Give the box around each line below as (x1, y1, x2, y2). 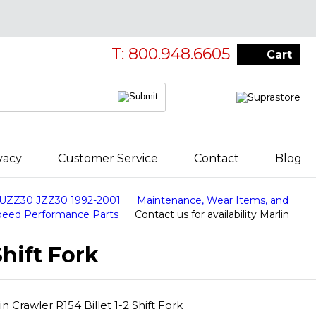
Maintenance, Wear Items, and (137, 194, 288, 207)
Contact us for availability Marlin (135, 208, 289, 221)
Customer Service (58, 152, 158, 165)
